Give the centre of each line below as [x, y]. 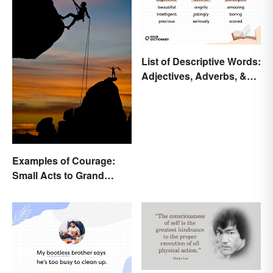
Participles [166, 90]
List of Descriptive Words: [201, 61]
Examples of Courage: [64, 161]
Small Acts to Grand [58, 175]
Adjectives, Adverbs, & [194, 76]
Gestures [33, 190]
